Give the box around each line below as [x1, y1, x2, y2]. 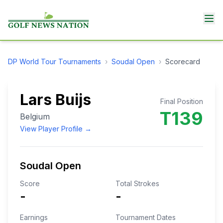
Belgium [20, 111, 50, 121]
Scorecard [165, 57, 200, 66]
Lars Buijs [20, 91, 91, 109]
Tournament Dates [115, 213, 176, 222]
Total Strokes [115, 179, 159, 188]
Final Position [160, 97, 203, 106]
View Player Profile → [20, 124, 92, 133]
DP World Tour [8, 57, 56, 66]
